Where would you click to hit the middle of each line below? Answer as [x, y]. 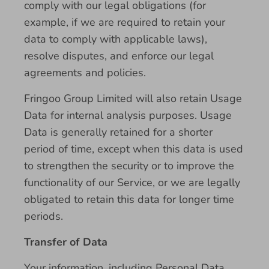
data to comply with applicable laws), [116, 39]
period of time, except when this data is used [134, 149]
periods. [44, 216]
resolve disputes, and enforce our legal [119, 56]
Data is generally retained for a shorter [118, 132]
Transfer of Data [66, 242]
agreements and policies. [85, 73]
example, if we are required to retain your [125, 22]
